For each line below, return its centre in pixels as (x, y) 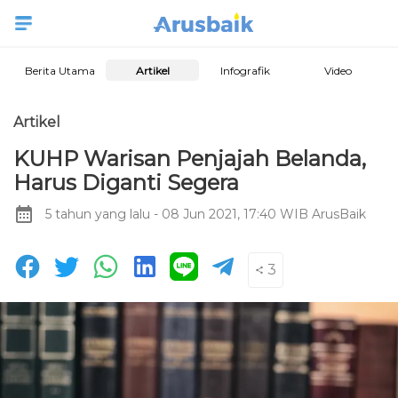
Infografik (246, 71)
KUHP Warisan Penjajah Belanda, (190, 159)
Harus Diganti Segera (126, 183)
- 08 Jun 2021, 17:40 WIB (229, 214)
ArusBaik (339, 215)
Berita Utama (60, 71)
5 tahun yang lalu (98, 214)
